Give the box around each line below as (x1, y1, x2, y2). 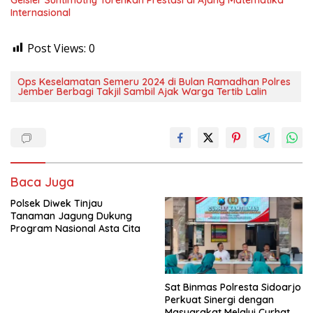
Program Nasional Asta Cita (10, 221, 140, 235)
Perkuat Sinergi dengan (165, 293, 274, 307)
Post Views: (27, 40, 86, 56)
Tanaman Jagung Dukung (10, 209, 132, 222)
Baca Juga (10, 173, 74, 190)
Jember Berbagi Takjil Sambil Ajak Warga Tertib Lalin (17, 85, 267, 98)
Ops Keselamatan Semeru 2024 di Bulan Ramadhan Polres (17, 75, 291, 88)
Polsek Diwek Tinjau (10, 196, 103, 210)
